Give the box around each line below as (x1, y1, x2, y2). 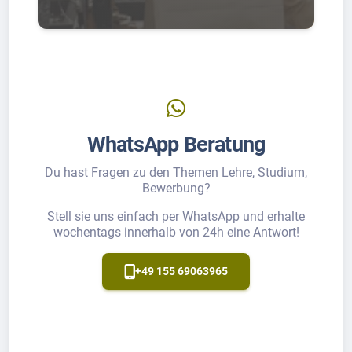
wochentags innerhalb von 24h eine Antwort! (53, 224, 299, 240)
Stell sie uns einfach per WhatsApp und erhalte (47, 208, 305, 224)
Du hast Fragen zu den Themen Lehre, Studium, (45, 164, 307, 180)
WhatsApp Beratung (86, 131, 266, 157)
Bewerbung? (141, 180, 211, 196)
